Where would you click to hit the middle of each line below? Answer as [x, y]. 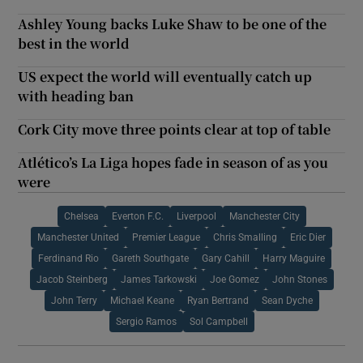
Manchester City [264, 216]
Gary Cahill [226, 258]
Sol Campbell [218, 321]
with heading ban [76, 96]
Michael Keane [142, 300]
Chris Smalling [245, 237]
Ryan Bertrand [218, 300]
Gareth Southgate [150, 258]
